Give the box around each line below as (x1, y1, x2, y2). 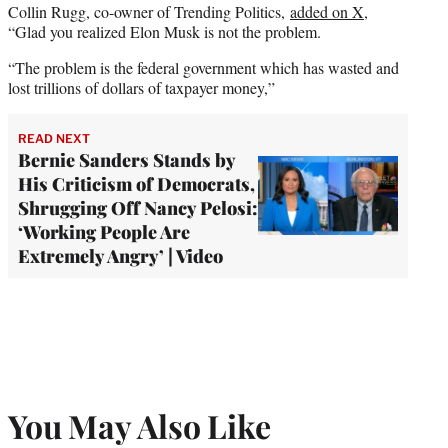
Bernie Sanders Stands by (18, 147, 235, 172)
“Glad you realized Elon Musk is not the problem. (8, 20, 321, 42)
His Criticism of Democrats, (18, 171, 255, 196)
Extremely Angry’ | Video (18, 243, 223, 268)
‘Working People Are (18, 219, 190, 244)
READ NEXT (18, 130, 90, 146)
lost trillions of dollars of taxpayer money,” (8, 76, 275, 98)
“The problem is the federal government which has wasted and (8, 56, 399, 78)
